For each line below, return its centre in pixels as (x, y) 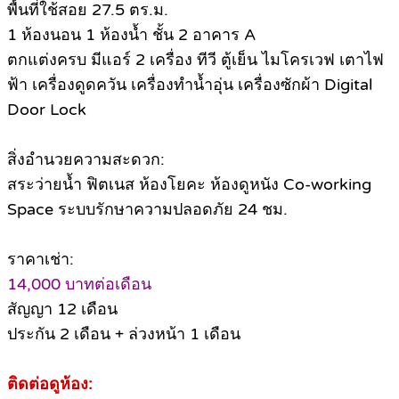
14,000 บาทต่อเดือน (79, 285)
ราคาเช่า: (41, 260)
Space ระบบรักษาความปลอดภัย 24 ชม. (147, 210)
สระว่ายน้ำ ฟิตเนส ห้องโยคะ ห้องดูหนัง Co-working (189, 185)
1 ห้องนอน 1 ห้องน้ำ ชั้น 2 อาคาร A (131, 35)
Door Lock (47, 110)
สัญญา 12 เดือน (62, 309)
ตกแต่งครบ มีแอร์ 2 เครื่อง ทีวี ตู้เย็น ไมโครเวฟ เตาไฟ (195, 60)
